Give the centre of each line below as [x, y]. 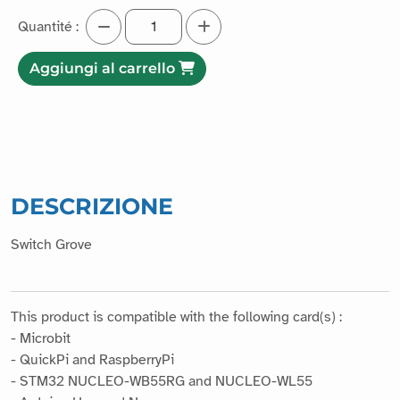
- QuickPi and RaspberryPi [92, 360]
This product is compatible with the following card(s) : [176, 317]
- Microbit [41, 339]
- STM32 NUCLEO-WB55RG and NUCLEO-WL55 [162, 382]
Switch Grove [51, 245]
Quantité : [48, 27]
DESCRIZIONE [92, 207]
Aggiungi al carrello [104, 69]
